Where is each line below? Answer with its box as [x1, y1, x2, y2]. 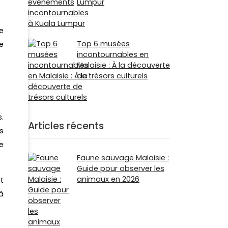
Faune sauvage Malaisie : [77, 152, 169, 163]
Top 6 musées [77, 39, 130, 49]
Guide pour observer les [77, 163, 164, 174]
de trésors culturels [77, 71, 148, 81]
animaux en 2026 [77, 174, 139, 184]
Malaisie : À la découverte [77, 60, 170, 71]
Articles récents [28, 119, 104, 133]
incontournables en [77, 49, 149, 60]
